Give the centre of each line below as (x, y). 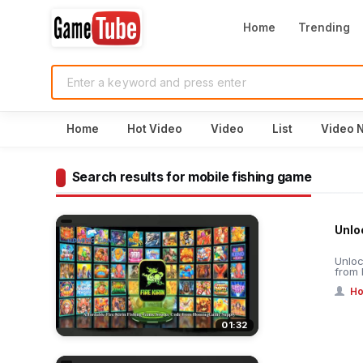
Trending (324, 28)
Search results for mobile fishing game (192, 177)
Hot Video (155, 128)
